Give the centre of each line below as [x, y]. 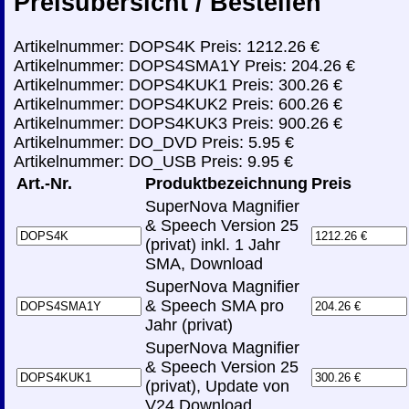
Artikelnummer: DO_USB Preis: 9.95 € [153, 162]
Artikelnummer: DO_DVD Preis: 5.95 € [154, 143]
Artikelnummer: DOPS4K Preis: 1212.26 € [167, 47]
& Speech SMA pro [215, 306]
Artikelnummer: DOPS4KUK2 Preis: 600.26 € [178, 105]
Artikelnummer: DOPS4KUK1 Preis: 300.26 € [178, 85]
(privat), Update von [217, 387]
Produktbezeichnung [226, 184]
